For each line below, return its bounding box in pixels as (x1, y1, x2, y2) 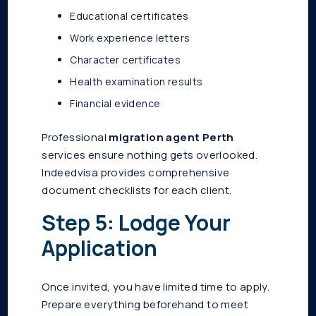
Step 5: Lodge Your (42, 208, 231, 238)
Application (42, 233, 158, 263)
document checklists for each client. (42, 183, 232, 198)
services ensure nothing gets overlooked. (42, 147, 258, 163)
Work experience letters (70, 31, 190, 45)
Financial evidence (70, 97, 161, 111)
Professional (42, 130, 109, 145)
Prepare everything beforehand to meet (42, 297, 249, 312)
